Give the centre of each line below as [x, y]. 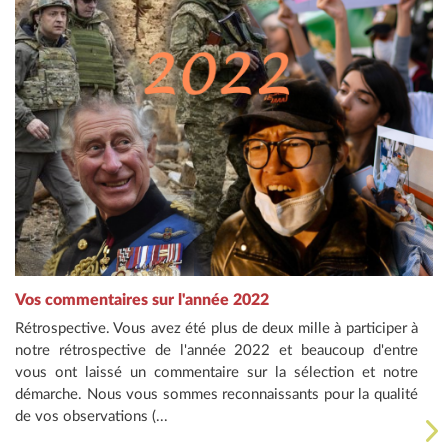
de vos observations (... [91, 417]
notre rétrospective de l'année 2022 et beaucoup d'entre [216, 351]
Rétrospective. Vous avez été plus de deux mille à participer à [216, 329]
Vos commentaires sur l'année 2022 [142, 300]
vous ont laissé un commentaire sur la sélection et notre [216, 373]
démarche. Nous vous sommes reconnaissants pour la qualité [216, 395]
